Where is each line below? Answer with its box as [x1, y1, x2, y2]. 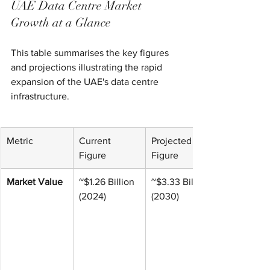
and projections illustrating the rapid [11, 61, 165, 72]
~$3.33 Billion [151, 176, 212, 187]
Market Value [7, 176, 63, 187]
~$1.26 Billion [79, 176, 137, 187]
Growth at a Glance [11, 14, 111, 30]
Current [79, 135, 113, 146]
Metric [7, 135, 33, 146]
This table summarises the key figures [11, 47, 171, 58]
